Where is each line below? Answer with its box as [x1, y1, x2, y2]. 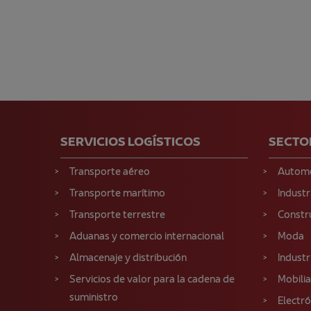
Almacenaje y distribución [69, 251, 187, 265]
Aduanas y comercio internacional [69, 230, 224, 244]
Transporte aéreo [69, 165, 150, 179]
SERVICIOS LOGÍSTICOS [60, 134, 201, 151]
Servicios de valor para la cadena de [69, 273, 235, 287]
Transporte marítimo [69, 187, 165, 201]
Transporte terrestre [69, 208, 165, 222]
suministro [69, 291, 118, 305]
